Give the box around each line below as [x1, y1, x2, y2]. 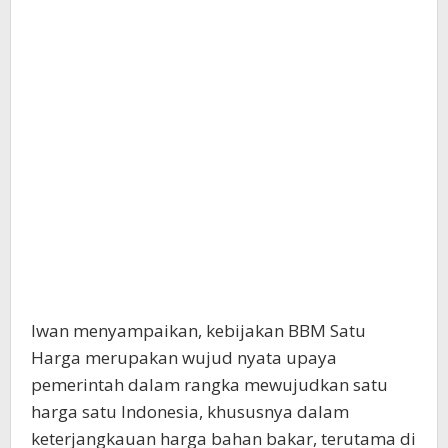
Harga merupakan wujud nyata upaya [31, 346, 337, 369]
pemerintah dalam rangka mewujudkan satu [31, 373, 388, 396]
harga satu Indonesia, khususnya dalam [31, 400, 349, 423]
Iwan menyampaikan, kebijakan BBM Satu [31, 319, 366, 342]
